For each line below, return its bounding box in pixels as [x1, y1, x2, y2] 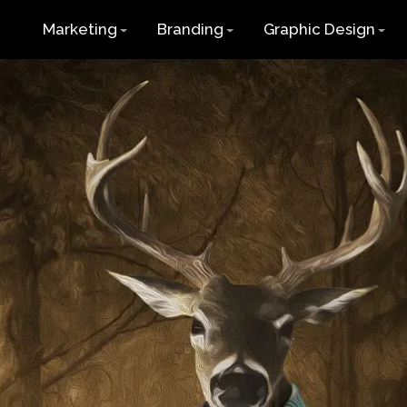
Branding [157, 20, 223, 38]
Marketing [43, 20, 117, 38]
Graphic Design [263, 20, 375, 38]
